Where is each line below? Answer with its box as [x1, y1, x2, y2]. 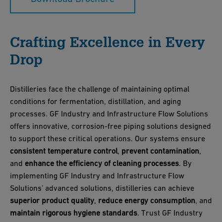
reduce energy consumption [98, 196, 195, 205]
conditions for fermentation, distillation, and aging [10, 97, 181, 106]
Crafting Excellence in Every [10, 33, 205, 51]
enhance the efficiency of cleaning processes [25, 159, 179, 168]
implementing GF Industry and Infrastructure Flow [10, 171, 184, 180]
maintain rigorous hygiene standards [10, 208, 137, 218]
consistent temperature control [10, 146, 117, 156]
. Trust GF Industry [137, 208, 203, 218]
